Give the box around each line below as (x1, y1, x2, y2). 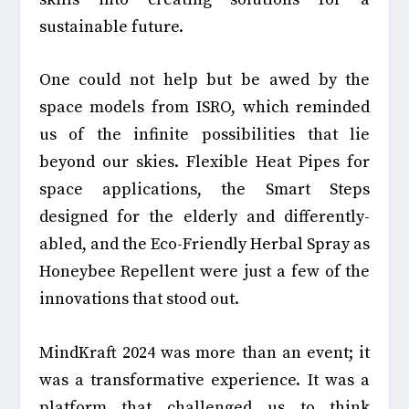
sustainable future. (38, 16, 184, 37)
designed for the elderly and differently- (38, 206, 371, 228)
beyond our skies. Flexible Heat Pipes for (38, 152, 371, 173)
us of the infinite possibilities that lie (38, 124, 371, 146)
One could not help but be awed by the (38, 69, 371, 91)
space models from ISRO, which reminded (38, 97, 371, 119)
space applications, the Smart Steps (38, 179, 371, 201)
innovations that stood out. (38, 288, 239, 310)
